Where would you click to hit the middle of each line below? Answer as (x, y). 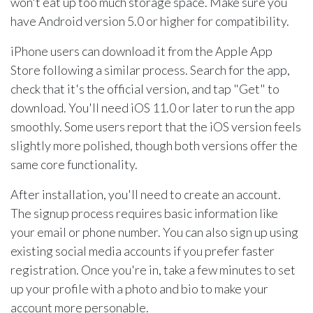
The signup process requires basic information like (144, 213)
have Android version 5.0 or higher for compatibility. (150, 21)
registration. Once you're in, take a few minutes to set (153, 270)
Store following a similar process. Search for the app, (150, 70)
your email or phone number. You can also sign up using (154, 232)
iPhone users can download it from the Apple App (141, 51)
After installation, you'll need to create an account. (146, 195)
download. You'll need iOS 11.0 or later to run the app (153, 108)
